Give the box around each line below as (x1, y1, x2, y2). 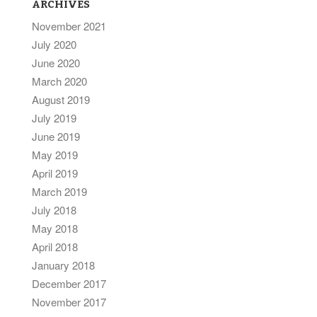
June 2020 (32, 55, 80, 70)
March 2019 (32, 184, 87, 199)
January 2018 (32, 258, 95, 272)
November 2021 (32, 18, 106, 33)
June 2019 (32, 129, 80, 144)
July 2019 (32, 110, 76, 125)
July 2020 (32, 37, 76, 52)
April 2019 (32, 166, 78, 180)
